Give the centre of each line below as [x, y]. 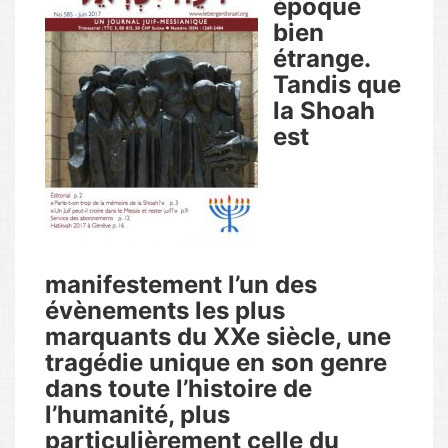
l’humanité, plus [137, 414]
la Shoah [324, 110]
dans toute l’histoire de [178, 388]
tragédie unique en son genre [216, 362]
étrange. [321, 58]
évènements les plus [165, 310]
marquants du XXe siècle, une [218, 336]
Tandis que [337, 84]
